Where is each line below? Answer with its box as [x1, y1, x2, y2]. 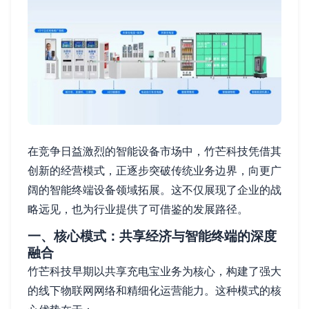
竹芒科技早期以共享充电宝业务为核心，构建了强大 [28, 263, 281, 278]
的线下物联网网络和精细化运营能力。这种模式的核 [28, 283, 281, 297]
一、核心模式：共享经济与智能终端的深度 [28, 228, 277, 244]
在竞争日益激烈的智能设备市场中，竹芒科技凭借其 [28, 143, 281, 158]
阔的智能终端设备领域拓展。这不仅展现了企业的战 [28, 182, 281, 197]
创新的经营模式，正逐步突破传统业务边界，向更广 [28, 163, 281, 177]
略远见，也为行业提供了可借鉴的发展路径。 [28, 201, 248, 216]
